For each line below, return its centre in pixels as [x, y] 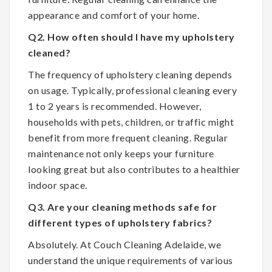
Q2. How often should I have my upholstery [131, 36]
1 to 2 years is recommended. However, [115, 106]
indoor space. [58, 185]
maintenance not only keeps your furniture [121, 153]
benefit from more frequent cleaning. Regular [128, 137]
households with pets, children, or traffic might [131, 121]
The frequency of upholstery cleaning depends [130, 74]
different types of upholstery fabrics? [120, 222]
